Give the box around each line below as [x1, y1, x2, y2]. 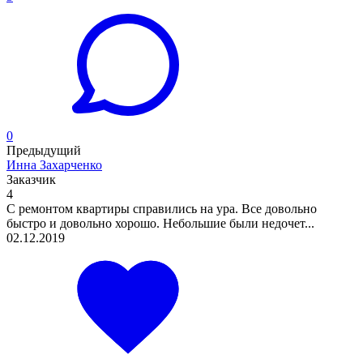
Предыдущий [6, 143, 81, 157]
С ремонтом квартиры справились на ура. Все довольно [6, 201, 317, 216]
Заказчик [6, 172, 56, 186]
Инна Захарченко [6, 157, 102, 172]
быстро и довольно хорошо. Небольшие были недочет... [6, 216, 314, 230]
